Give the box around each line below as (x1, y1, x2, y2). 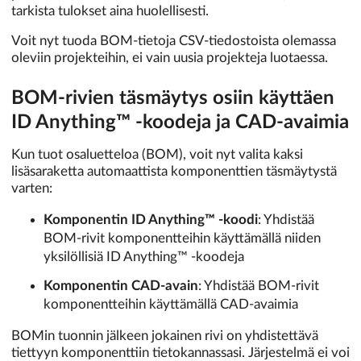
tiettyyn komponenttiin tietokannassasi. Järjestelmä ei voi (11, 345, 350, 359)
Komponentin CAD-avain (44, 279, 198, 293)
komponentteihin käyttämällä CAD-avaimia (44, 297, 298, 312)
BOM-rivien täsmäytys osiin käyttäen (11, 88, 334, 108)
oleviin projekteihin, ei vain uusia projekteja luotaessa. (11, 51, 328, 65)
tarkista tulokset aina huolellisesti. (11, 3, 209, 18)
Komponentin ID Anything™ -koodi (44, 212, 258, 226)
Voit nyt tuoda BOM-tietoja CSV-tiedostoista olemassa (11, 34, 336, 48)
